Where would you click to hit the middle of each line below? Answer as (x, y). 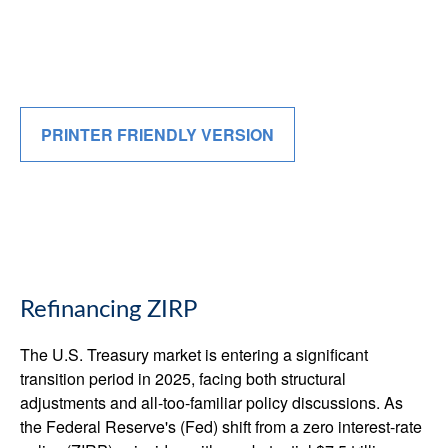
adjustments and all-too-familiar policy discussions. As (211, 402)
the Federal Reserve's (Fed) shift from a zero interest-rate (221, 426)
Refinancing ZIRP (108, 310)
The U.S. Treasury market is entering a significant (194, 354)
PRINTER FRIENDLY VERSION (157, 134)
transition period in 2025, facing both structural (183, 378)
